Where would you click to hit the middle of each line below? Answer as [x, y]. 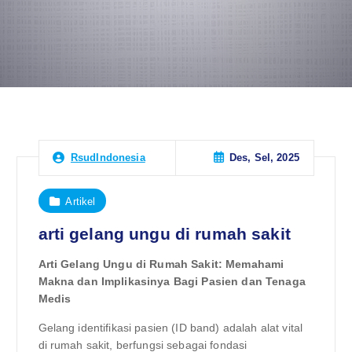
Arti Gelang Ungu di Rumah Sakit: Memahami [161, 264]
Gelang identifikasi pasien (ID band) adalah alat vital [170, 327]
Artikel [81, 201]
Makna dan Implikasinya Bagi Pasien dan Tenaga [172, 282]
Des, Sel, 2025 [264, 158]
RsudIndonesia [108, 158]
